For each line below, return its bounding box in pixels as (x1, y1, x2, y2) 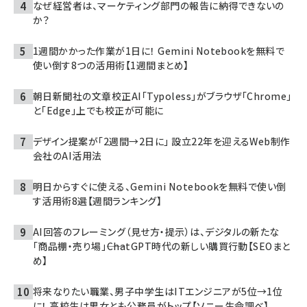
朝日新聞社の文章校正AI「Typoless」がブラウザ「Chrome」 (33, 89, 292, 103)
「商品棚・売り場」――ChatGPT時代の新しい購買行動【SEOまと (33, 239, 291, 253)
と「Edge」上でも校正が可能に (33, 103, 164, 117)
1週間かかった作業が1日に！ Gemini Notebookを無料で (33, 44, 285, 58)
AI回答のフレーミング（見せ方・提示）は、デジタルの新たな (33, 225, 280, 238)
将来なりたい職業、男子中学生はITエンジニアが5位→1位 (33, 284, 283, 298)
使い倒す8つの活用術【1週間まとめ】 (33, 58, 189, 72)
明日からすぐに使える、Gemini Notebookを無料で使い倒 (33, 180, 286, 193)
